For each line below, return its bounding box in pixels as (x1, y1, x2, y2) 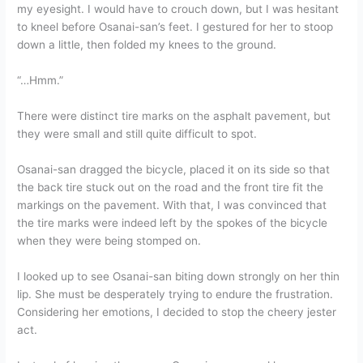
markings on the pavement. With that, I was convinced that (17, 198, 327, 211)
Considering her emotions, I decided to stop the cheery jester (17, 305, 337, 318)
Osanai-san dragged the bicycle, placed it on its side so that (17, 162, 331, 176)
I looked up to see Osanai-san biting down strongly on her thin (17, 269, 340, 283)
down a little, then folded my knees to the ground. (17, 38, 277, 52)
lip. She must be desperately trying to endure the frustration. (17, 287, 334, 301)
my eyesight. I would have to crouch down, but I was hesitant (17, 2, 340, 16)
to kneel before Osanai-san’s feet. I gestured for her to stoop (17, 20, 334, 34)
